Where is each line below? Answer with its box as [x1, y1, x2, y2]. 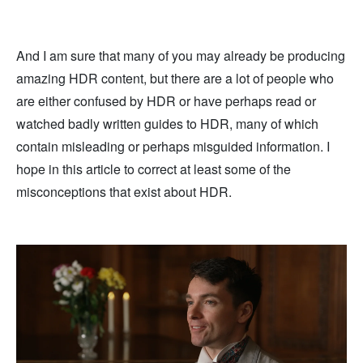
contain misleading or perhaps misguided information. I [16, 137, 330, 156]
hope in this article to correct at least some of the [16, 160, 291, 179]
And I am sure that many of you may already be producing [16, 46, 345, 66]
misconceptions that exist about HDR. [16, 182, 232, 202]
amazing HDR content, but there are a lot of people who [16, 69, 334, 88]
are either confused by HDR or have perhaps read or [16, 92, 316, 111]
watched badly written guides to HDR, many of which [16, 114, 318, 134]
